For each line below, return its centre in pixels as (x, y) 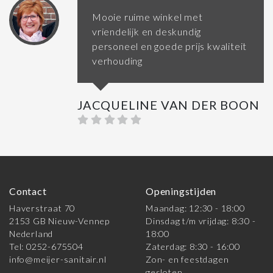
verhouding (118, 61)
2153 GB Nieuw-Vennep (59, 221)
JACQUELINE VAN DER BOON (168, 105)
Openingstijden (181, 191)
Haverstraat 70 (42, 208)
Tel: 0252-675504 (46, 247)
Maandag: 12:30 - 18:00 (195, 208)
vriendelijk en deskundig (147, 32)
